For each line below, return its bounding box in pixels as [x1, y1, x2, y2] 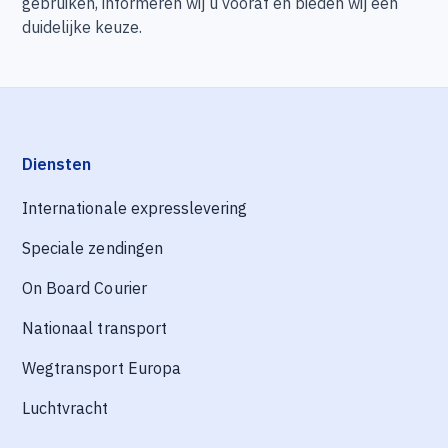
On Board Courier [22, 278, 147, 298]
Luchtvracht [22, 398, 109, 418]
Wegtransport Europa [22, 358, 181, 378]
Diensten [22, 154, 92, 174]
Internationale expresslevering [22, 198, 247, 218]
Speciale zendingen [22, 238, 163, 258]
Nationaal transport [22, 318, 167, 338]
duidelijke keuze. [22, 17, 143, 37]
